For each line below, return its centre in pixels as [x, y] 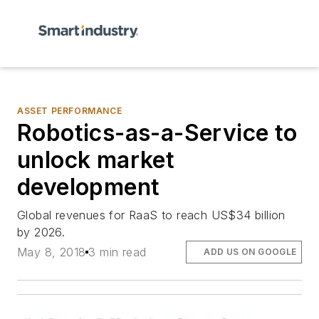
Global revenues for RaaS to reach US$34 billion [151, 215]
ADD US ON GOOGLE [250, 252]
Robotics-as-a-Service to [157, 133]
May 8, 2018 [52, 252]
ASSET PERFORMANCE [70, 111]
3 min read [117, 252]
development [89, 187]
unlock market [96, 160]
